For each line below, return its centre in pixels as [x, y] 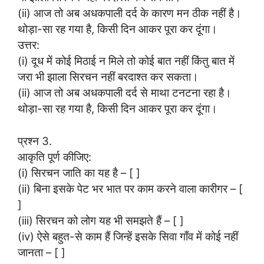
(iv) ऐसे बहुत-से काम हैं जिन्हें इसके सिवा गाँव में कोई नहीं [128, 236]
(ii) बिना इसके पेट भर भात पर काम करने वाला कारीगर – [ [130, 188]
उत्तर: [29, 45]
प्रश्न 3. [35, 141]
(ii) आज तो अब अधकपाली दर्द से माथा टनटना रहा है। [125, 93]
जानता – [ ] [42, 252]
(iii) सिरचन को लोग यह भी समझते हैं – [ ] [101, 220]
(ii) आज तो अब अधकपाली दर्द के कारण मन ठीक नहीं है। [130, 13]
